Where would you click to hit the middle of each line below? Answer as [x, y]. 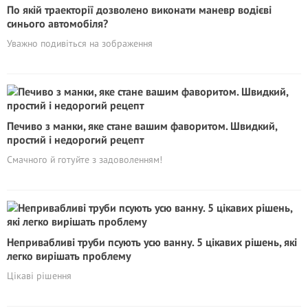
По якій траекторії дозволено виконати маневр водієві [139, 10]
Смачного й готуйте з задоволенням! [85, 159]
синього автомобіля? [57, 23]
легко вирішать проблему [69, 256]
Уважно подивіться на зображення [80, 43]
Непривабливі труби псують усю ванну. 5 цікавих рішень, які [152, 242]
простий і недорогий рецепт [75, 140]
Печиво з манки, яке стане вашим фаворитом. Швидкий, [142, 126]
